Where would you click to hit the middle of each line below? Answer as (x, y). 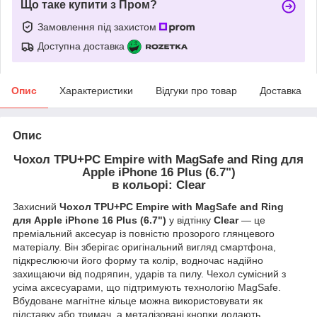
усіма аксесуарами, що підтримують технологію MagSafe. (147, 287)
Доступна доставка (81, 46)
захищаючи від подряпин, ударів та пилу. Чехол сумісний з (149, 273)
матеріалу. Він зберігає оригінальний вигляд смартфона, (144, 247)
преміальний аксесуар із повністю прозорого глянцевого (144, 233)
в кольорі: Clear (158, 185)
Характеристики (96, 90)
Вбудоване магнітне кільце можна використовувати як (138, 300)
